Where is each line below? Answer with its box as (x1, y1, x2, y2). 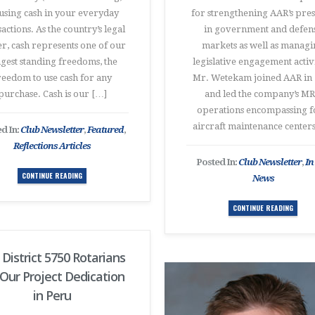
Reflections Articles (13, 141, 91, 151)
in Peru (33, 287, 71, 304)
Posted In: (196, 157, 238, 167)
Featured (87, 124, 124, 135)
